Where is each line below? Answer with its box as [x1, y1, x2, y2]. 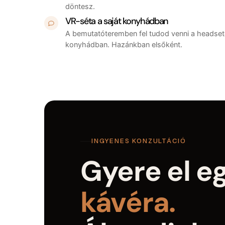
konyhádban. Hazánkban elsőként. [65, 40, 182, 49]
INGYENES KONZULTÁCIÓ [91, 137, 186, 146]
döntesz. [65, 2, 95, 11]
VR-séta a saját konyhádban [65, 15, 169, 27]
